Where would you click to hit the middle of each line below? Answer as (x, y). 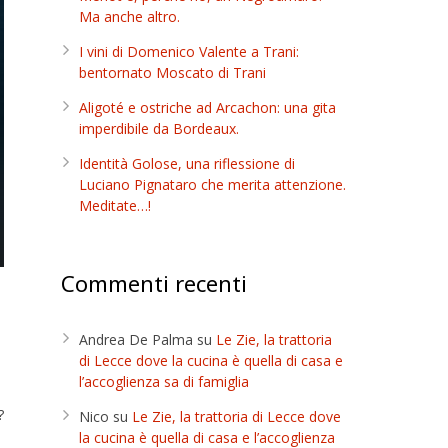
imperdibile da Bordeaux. (159, 128)
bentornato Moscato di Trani (172, 72)
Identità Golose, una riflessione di (187, 163)
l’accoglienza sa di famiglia (164, 381)
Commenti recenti (154, 283)
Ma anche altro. (129, 16)
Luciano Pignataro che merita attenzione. (212, 184)
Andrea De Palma (136, 339)
